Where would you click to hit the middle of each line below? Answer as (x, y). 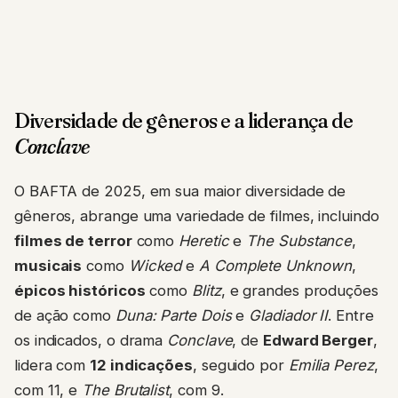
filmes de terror (73, 241)
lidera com (52, 366)
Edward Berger (318, 341)
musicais (48, 266)
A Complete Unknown (275, 266)
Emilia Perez (331, 366)
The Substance (299, 241)
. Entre (351, 316)
